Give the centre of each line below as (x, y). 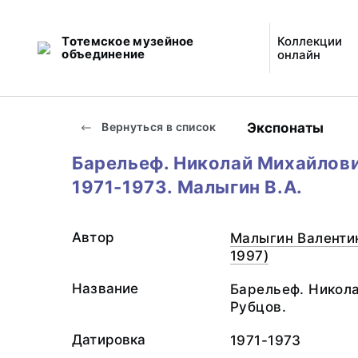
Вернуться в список (158, 127)
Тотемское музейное (128, 41)
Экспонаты (285, 127)
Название (105, 288)
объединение (103, 54)
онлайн (298, 55)
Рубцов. (258, 307)
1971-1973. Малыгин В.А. (187, 187)
